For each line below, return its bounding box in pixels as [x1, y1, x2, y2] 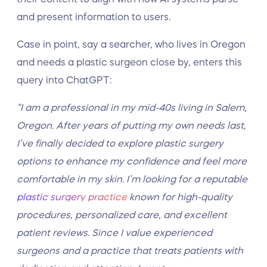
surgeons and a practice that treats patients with [17, 246, 243, 255]
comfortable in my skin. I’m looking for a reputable [17, 174, 247, 184]
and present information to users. [17, 12, 173, 21]
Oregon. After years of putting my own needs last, [17, 120, 246, 130]
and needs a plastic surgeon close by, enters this [17, 57, 242, 67]
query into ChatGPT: [17, 75, 114, 85]
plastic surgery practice [17, 192, 127, 201]
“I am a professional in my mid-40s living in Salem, [17, 103, 247, 112]
